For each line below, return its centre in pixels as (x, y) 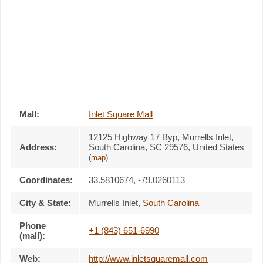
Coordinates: (46, 180)
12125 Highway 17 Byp (133, 137)
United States (218, 147)
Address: (38, 147)
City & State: (45, 203)
